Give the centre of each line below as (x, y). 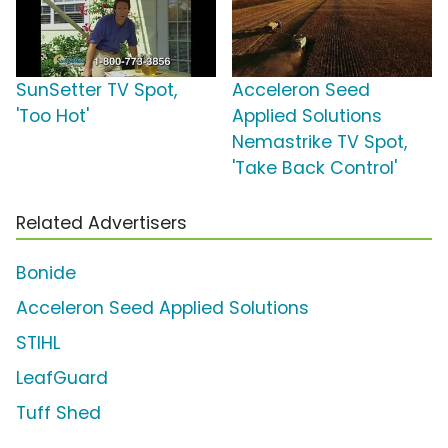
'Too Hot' (52, 116)
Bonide (46, 273)
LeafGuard (62, 378)
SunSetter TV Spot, (96, 90)
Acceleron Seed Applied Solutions (162, 308)
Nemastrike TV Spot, (319, 142)
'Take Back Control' (314, 168)
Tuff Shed (58, 413)
